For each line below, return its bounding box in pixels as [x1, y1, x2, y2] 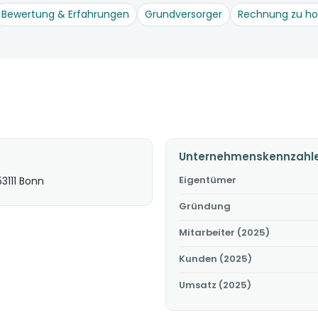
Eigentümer [179, 173, 236, 187]
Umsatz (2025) [179, 278, 251, 292]
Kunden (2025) [179, 252, 252, 265]
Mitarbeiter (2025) [179, 226, 270, 239]
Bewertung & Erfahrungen [1, 7, 129, 21]
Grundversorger [145, 7, 222, 21]
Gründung [179, 199, 231, 213]
